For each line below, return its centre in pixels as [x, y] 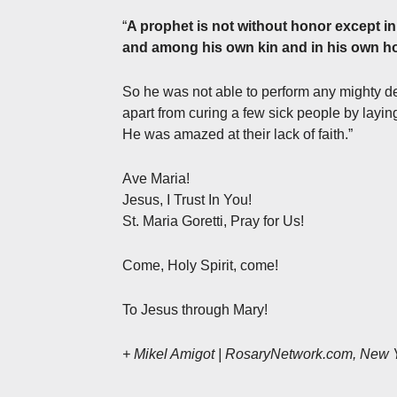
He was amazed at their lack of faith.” [237, 134]
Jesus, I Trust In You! [187, 199]
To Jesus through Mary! [195, 309]
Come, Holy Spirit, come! [200, 265]
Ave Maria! [156, 178]
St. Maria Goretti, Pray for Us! [213, 221]
